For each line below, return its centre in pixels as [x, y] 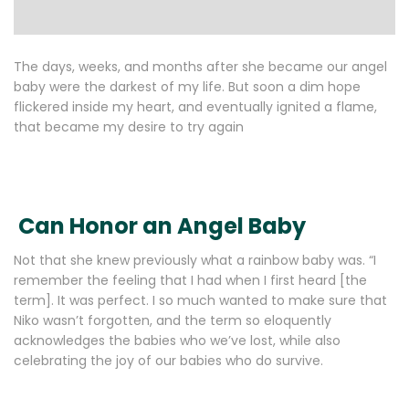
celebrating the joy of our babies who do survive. [168, 361]
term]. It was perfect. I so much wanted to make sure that [200, 300]
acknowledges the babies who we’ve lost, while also [177, 341]
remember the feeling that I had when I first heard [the [190, 280]
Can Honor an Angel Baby [160, 226]
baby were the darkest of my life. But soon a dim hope [187, 87]
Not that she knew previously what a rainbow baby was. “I [195, 260]
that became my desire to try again [129, 127]
